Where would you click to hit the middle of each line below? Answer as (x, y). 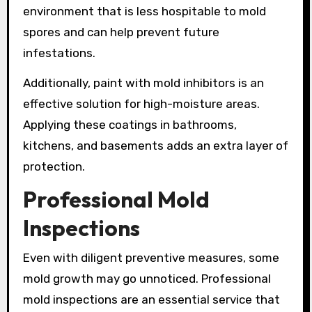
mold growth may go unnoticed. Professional (147, 278)
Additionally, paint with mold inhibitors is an (143, 83)
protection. (54, 166)
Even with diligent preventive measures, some (151, 257)
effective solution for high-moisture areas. (141, 103)
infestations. (59, 53)
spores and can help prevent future (121, 32)
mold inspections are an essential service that (151, 299)
